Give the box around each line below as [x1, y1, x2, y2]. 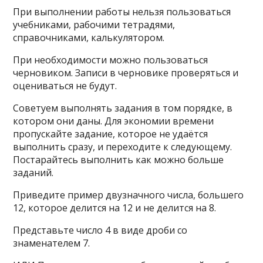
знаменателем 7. [13, 237, 90, 249]
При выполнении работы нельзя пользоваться [13, 5, 231, 18]
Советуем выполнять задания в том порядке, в [13, 102, 233, 114]
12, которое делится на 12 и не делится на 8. [13, 201, 217, 214]
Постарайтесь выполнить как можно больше [13, 153, 224, 166]
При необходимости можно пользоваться [13, 53, 208, 66]
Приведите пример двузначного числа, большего [13, 188, 244, 201]
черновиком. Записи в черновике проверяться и [13, 66, 239, 79]
